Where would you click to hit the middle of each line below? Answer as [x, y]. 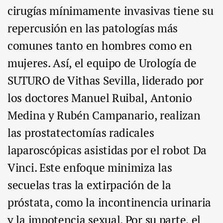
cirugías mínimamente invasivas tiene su [111, 11]
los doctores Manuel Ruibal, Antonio [100, 98]
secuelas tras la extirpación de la [89, 185]
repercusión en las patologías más [93, 28]
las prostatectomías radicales [81, 133]
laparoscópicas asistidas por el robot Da [107, 150]
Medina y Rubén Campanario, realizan [104, 115]
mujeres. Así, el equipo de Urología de [102, 63]
